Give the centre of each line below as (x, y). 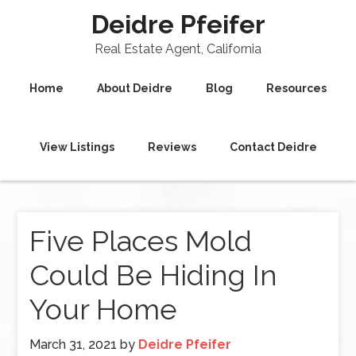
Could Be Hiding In (154, 275)
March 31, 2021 (74, 344)
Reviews (172, 147)
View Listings (77, 147)
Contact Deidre (273, 147)
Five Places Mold (141, 241)
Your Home (104, 309)
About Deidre (135, 88)
